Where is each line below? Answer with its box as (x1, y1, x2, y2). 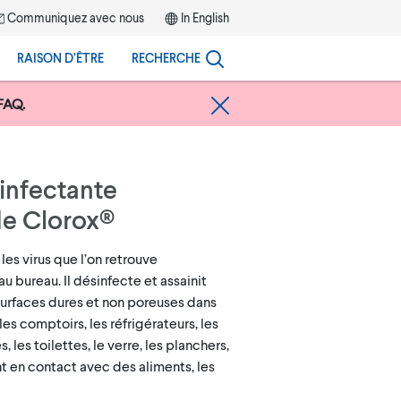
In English (181, 10, 229, 25)
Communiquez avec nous (4, 10, 144, 25)
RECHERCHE (132, 50, 200, 65)
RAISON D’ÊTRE (17, 50, 104, 65)
